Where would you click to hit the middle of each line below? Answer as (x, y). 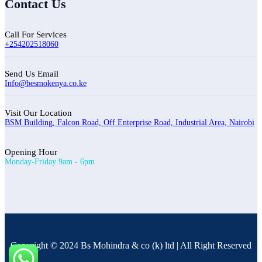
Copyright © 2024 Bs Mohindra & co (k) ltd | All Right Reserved (131, 246)
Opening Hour (31, 152)
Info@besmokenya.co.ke (46, 84)
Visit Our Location (38, 113)
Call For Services (36, 35)
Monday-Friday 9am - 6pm (50, 162)
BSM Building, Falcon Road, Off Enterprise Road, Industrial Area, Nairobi (130, 123)
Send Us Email (32, 74)
